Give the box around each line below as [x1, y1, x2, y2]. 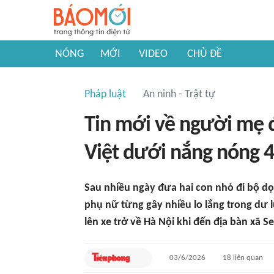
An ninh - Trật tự [143, 89, 215, 100]
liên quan [231, 254, 263, 262]
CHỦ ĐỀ [187, 48, 222, 60]
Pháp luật [84, 89, 126, 100]
